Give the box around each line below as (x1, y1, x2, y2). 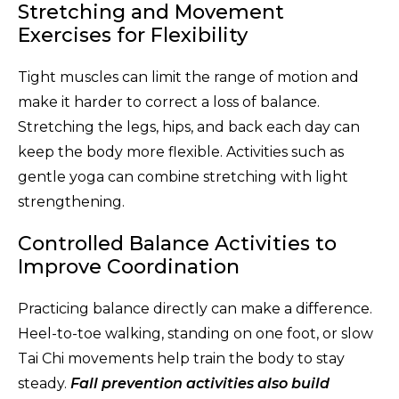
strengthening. (18, 192, 125, 210)
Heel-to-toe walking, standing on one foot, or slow (18, 324, 373, 342)
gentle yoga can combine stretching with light (18, 167, 348, 185)
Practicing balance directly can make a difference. (18, 299, 372, 317)
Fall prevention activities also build (70, 374, 330, 392)
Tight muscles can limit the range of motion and (18, 68, 359, 85)
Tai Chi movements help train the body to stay (18, 349, 345, 367)
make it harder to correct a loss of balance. (18, 93, 320, 110)
